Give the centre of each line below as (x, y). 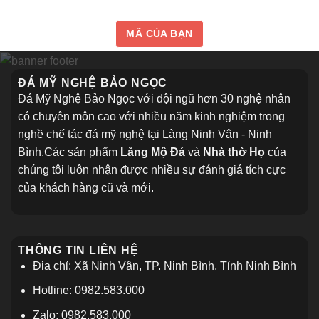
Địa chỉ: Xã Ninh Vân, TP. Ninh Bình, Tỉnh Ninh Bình (164, 266)
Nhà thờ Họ (234, 152)
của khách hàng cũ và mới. (86, 187)
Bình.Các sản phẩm (69, 152)
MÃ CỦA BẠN (159, 33)
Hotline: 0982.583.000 (88, 291)
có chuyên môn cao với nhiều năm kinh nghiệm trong (151, 116)
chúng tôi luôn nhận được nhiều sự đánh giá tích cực (152, 169)
